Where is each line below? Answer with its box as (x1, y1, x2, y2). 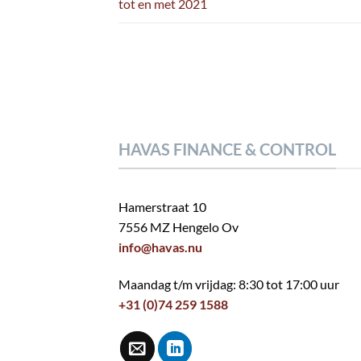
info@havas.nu (118, 239, 202, 255)
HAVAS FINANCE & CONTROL (118, 139, 336, 159)
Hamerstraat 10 (118, 199, 206, 215)
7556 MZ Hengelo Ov (118, 219, 239, 235)
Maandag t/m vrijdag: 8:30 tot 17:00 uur (118, 276, 339, 293)
